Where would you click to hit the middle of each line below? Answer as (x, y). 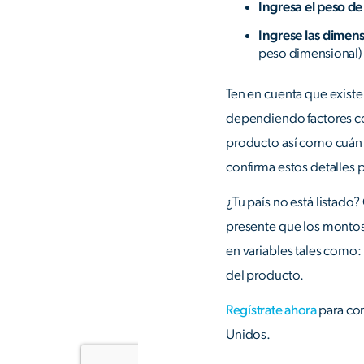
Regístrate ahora (273, 310)
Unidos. (249, 335)
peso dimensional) (310, 54)
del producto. (265, 275)
